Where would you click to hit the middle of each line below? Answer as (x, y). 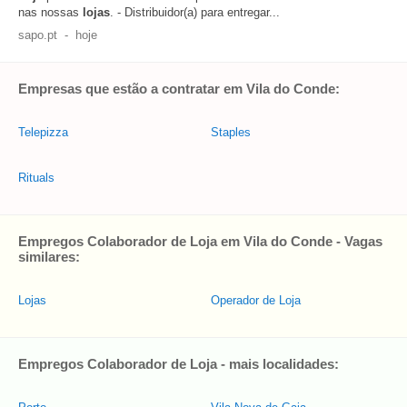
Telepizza (43, 132)
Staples (231, 132)
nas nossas (50, 12)
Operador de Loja (256, 300)
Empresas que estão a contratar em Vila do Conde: (179, 89)
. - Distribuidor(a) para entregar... (195, 12)
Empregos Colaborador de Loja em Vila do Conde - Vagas (200, 241)
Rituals (36, 178)
